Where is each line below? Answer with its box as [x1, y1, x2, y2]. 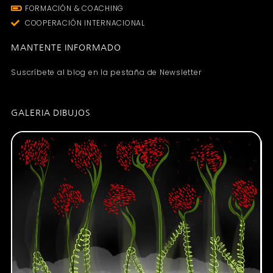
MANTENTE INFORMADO [11, 43, 122, 52]
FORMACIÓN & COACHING [24, 3, 124, 14]
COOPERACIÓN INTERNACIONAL [24, 18, 145, 29]
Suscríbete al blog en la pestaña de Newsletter [11, 67, 202, 78]
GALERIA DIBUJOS [11, 108, 91, 117]
